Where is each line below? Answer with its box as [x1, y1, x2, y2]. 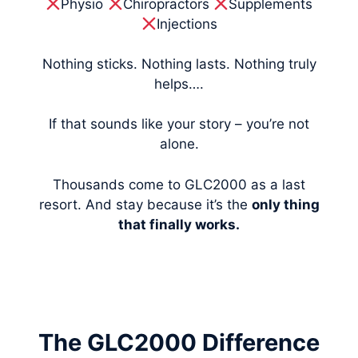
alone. [159, 136, 199, 153]
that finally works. [118, 216, 240, 233]
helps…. [154, 76, 204, 93]
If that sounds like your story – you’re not [49, 116, 309, 133]
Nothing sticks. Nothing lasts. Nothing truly [42, 56, 316, 73]
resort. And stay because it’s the [38, 196, 252, 213]
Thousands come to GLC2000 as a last [53, 176, 305, 193]
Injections [156, 16, 217, 33]
